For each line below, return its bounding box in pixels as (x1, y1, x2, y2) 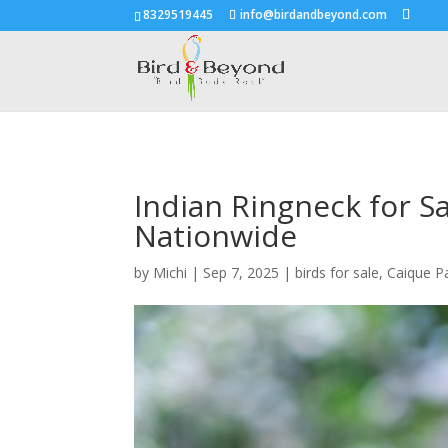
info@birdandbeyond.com (240, 6, 388, 23)
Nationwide (134, 214, 298, 256)
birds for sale (295, 262, 380, 282)
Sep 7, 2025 (203, 262, 280, 282)
